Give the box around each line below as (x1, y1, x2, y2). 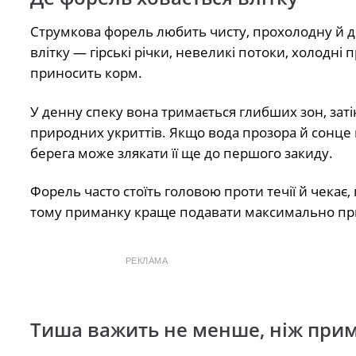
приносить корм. (29, 64, 142, 83)
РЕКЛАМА (125, 256, 168, 266)
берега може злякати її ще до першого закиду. (29, 143, 333, 162)
